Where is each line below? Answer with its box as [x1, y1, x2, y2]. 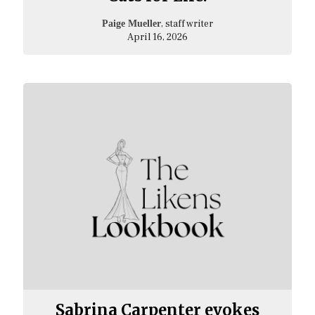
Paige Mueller [101, 18, 161, 30]
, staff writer [160, 18, 213, 31]
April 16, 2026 [127, 31, 188, 44]
